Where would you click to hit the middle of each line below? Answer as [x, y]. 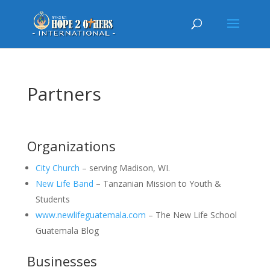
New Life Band [64, 184]
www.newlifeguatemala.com [90, 215]
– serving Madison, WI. [124, 168]
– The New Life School [191, 215]
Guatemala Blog [67, 231]
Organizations [71, 146]
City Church [57, 168]
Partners [64, 94]
